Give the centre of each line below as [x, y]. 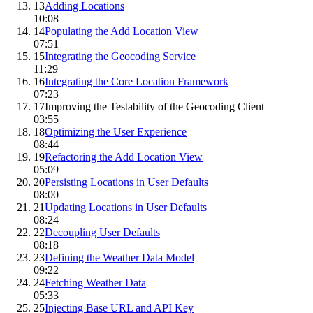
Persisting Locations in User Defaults [126, 182]
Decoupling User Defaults [102, 233]
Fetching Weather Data [95, 283]
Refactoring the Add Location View [124, 157]
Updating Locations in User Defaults [126, 208]
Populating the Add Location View [122, 31]
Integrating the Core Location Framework [137, 82]
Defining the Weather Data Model [119, 258]
